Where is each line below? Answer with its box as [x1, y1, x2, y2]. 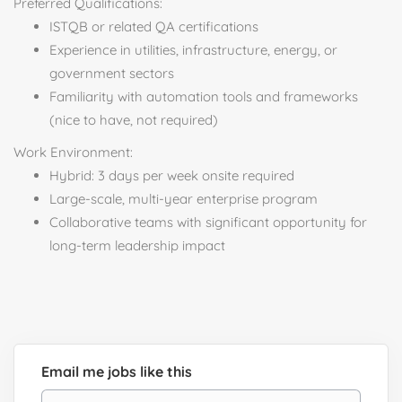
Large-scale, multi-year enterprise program [49, 190, 318, 207]
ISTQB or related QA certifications [49, 18, 258, 35]
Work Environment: [13, 144, 133, 161]
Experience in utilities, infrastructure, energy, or [49, 41, 337, 58]
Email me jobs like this [41, 363, 192, 380]
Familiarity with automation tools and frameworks [49, 88, 358, 105]
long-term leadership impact [49, 237, 225, 254]
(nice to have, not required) [49, 111, 218, 128]
